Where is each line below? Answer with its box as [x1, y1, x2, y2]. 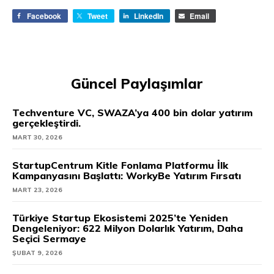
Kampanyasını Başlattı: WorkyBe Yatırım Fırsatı [12, 169, 241, 182]
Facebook [27, 10, 61, 21]
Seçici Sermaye [12, 232, 86, 245]
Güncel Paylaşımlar [71, 74, 203, 92]
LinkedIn [134, 10, 163, 21]
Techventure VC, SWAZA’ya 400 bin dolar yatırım [12, 106, 253, 119]
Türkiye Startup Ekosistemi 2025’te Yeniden [12, 211, 228, 224]
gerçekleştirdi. [12, 116, 81, 129]
